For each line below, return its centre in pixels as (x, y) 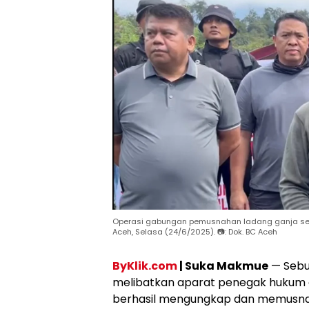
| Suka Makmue (223, 266)
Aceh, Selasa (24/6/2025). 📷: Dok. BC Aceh (195, 231)
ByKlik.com (145, 266)
